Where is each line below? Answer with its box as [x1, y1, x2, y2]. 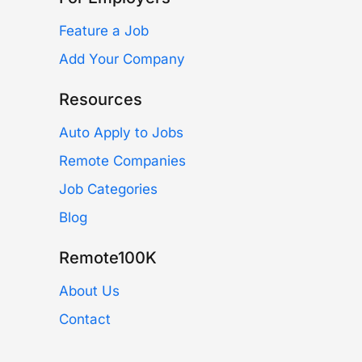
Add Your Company [59, 51, 185, 68]
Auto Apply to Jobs [59, 124, 183, 141]
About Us [59, 283, 120, 300]
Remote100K [59, 248, 157, 268]
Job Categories [59, 181, 158, 198]
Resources [59, 90, 142, 110]
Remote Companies [59, 153, 186, 170]
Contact [59, 311, 111, 328]
